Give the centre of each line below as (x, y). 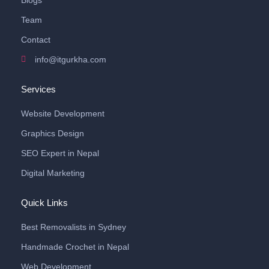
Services (38, 89)
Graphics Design (53, 134)
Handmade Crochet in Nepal (75, 247)
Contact (36, 40)
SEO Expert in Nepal (60, 153)
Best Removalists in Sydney (74, 227)
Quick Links (44, 203)
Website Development (63, 114)
